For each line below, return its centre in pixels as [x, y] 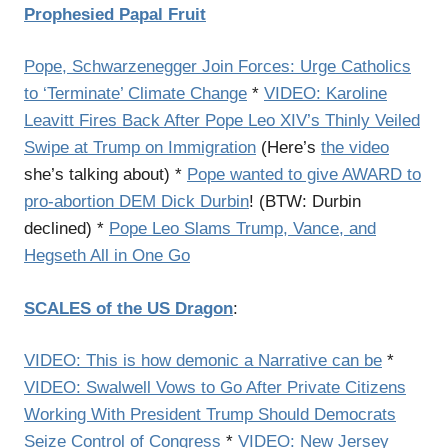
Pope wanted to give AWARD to [304, 174]
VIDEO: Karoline [325, 93]
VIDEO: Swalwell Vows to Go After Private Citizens [215, 387]
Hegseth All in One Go [107, 255]
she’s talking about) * [105, 174]
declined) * [66, 228]
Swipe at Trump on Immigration [140, 147]
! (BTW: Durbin [305, 201]
